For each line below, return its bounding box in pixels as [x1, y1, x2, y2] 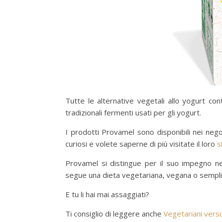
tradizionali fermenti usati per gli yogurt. [65, 108, 201, 117]
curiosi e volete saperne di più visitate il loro [65, 139, 217, 149]
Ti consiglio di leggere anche [65, 209, 164, 219]
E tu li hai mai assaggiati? [65, 189, 149, 199]
